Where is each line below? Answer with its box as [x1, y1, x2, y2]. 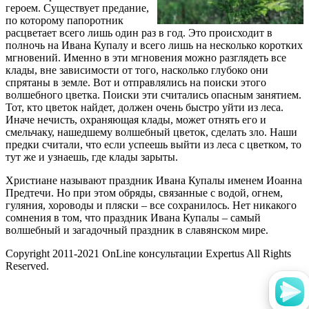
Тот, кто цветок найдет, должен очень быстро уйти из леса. [6, 101, 283, 113]
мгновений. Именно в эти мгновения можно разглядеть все [6, 51, 286, 63]
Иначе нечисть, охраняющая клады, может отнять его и [6, 113, 266, 126]
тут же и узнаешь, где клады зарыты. [6, 150, 178, 163]
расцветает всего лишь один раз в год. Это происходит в [6, 26, 272, 39]
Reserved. [6, 259, 49, 272]
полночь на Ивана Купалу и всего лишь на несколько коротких [6, 39, 303, 51]
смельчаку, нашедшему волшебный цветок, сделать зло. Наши [6, 126, 297, 138]
